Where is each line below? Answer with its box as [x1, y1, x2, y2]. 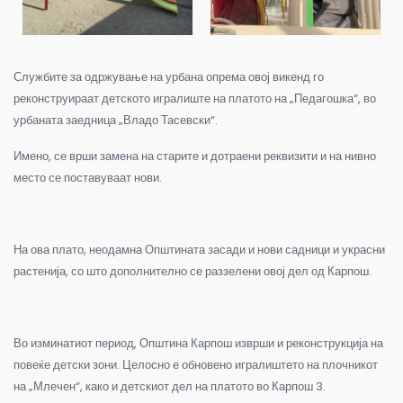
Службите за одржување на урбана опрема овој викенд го [13, 68, 324, 86]
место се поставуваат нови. [13, 169, 162, 187]
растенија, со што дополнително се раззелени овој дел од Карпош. [13, 263, 372, 281]
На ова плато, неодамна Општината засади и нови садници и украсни [13, 241, 385, 259]
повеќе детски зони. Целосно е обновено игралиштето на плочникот [13, 356, 378, 374]
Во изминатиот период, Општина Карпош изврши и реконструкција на [13, 335, 383, 353]
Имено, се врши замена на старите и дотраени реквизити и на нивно [13, 148, 376, 166]
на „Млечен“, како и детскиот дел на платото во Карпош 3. [13, 378, 326, 396]
